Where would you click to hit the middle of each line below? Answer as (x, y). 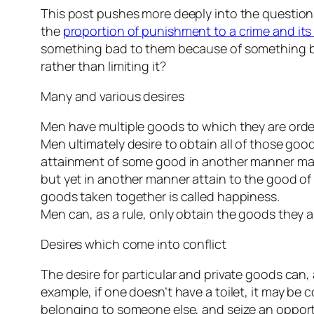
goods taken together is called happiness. (160, 197)
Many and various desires (112, 96)
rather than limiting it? (103, 66)
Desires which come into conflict (134, 244)
